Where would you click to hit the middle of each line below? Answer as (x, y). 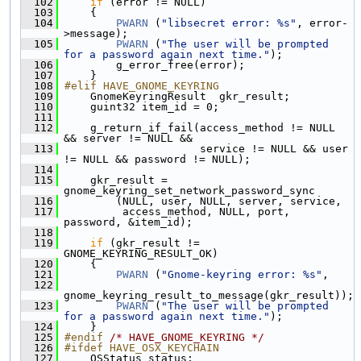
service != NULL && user (203, 148)
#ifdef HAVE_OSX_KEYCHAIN (142, 347)
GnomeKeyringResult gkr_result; (174, 96)
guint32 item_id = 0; (139, 106)
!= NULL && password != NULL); (157, 159)
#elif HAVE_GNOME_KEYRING (142, 85)
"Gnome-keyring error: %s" (242, 274)
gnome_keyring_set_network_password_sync (189, 190)
